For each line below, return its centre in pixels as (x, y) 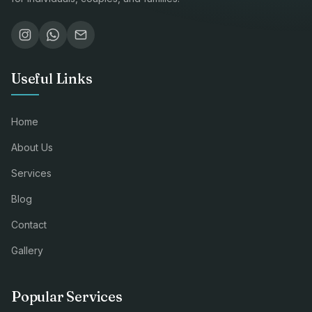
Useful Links (52, 78)
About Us (32, 147)
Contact (29, 224)
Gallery (27, 250)
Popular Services (67, 296)
